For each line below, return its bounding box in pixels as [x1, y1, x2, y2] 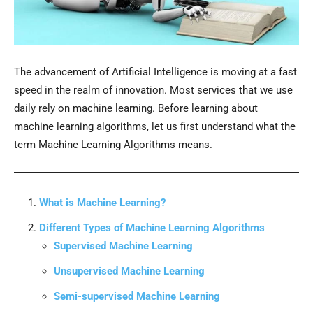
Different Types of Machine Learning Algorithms [39, 221, 265, 235]
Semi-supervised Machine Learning [54, 290, 220, 303]
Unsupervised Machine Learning [54, 265, 205, 278]
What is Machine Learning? [39, 196, 166, 210]
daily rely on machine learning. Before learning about [14, 102, 258, 115]
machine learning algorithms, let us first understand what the [14, 120, 296, 133]
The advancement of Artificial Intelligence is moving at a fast [14, 66, 297, 79]
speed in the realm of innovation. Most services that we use [14, 84, 293, 97]
